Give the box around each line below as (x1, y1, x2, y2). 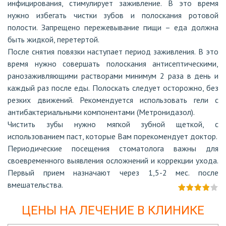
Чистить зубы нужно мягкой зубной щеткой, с (8, 119, 218, 129)
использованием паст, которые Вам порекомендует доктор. (8, 131, 217, 141)
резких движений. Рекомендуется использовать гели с (8, 95, 218, 105)
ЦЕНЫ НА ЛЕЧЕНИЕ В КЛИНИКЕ (22, 203, 204, 217)
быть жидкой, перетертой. (8, 34, 99, 44)
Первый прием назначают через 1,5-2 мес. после (8, 167, 218, 178)
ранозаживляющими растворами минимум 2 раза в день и (8, 71, 218, 81)
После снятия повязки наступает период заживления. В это (8, 46, 218, 56)
